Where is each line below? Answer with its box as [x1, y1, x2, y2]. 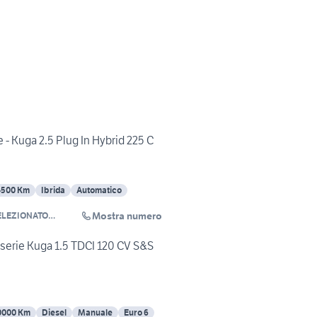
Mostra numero [92, 209, 162, 223]
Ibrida [41, 185, 65, 196]
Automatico [76, 185, 122, 196]
